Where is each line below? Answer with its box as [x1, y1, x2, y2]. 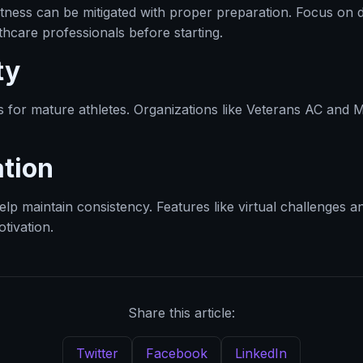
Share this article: [128, 305, 235, 321]
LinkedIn [235, 345, 287, 361]
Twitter [76, 345, 118, 361]
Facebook [146, 345, 207, 361]
